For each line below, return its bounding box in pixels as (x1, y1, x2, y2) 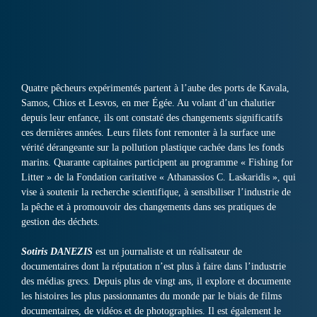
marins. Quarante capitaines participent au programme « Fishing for (21, 157, 293, 168)
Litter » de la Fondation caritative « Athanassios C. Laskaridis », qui (21, 172, 296, 183)
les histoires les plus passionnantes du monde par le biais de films (21, 291, 282, 302)
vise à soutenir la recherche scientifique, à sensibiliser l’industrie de (21, 187, 291, 198)
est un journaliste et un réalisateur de (96, 246, 242, 258)
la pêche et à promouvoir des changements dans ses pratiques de (21, 202, 276, 213)
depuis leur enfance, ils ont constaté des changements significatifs (21, 113, 282, 124)
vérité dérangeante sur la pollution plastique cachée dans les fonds (21, 142, 284, 154)
